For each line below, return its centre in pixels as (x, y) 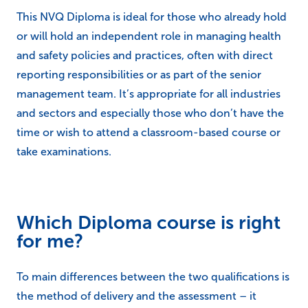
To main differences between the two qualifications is (153, 276)
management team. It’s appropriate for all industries (148, 93)
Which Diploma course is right (148, 222)
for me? (50, 241)
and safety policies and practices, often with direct (145, 55)
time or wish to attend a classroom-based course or (148, 132)
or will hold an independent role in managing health (149, 36)
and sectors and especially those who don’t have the (150, 113)
